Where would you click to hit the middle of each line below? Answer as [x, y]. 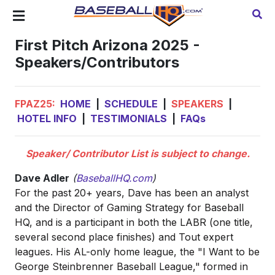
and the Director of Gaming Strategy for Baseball [129, 207]
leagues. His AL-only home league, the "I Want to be [137, 252]
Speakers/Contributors [97, 62]
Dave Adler [42, 178]
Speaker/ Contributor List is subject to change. [137, 153]
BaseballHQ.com [114, 178]
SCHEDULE [131, 104]
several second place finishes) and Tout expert [124, 237]
